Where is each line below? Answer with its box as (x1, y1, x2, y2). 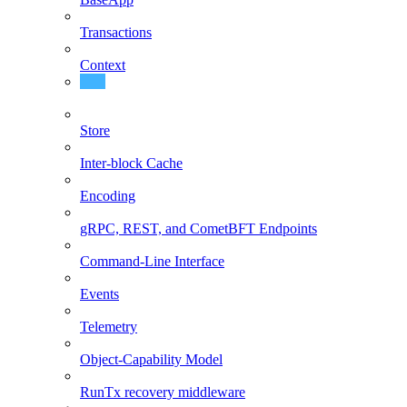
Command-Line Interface (80, 253, 224, 269)
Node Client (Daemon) (80, 89, 212, 105)
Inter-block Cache (80, 154, 183, 171)
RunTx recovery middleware (80, 383, 245, 400)
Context (80, 56, 125, 73)
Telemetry (80, 318, 137, 334)
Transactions (80, 24, 152, 40)
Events (80, 285, 119, 302)
